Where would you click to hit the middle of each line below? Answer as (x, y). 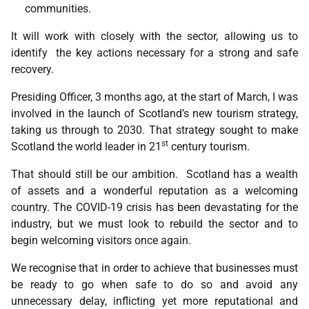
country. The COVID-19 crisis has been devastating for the (154, 207)
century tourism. (209, 147)
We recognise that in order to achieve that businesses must (154, 268)
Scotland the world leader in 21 (86, 147)
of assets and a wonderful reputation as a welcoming (154, 191)
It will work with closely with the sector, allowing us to (154, 36)
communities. (58, 9)
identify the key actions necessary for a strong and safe (154, 53)
